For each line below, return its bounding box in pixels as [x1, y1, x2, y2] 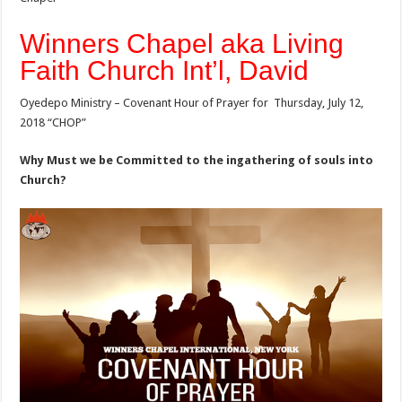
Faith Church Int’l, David [20, 56, 310, 86]
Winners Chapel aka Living [20, 29, 345, 59]
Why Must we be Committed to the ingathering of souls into [20, 153, 374, 168]
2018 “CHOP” [20, 116, 87, 130]
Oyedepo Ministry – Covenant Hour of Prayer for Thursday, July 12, [20, 96, 364, 110]
